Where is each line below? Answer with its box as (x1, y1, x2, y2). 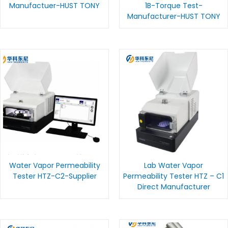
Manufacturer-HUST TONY (127, 11, 220, 22)
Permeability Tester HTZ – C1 (123, 171, 224, 182)
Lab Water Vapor (144, 160, 203, 171)
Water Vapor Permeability (9, 160, 100, 171)
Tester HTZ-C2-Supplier (12, 171, 97, 182)
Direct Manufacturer (137, 182, 210, 192)
